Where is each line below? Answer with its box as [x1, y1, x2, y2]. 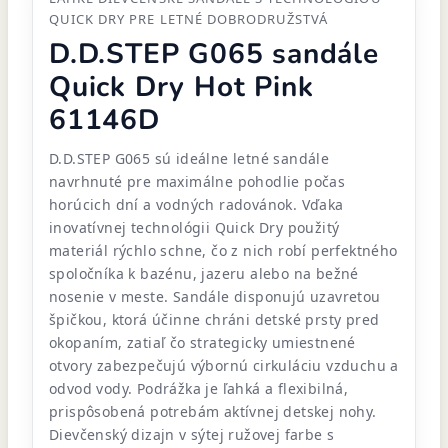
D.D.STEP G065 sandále [49, 35, 379, 73]
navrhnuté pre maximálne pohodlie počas [49, 172, 346, 191]
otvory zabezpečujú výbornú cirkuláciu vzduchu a [49, 356, 399, 375]
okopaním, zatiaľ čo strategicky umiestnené [49, 333, 356, 352]
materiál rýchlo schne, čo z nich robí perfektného [49, 241, 398, 260]
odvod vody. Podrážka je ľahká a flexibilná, [49, 379, 349, 398]
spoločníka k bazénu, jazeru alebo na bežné [49, 264, 359, 283]
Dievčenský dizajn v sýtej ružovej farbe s [49, 425, 335, 444]
